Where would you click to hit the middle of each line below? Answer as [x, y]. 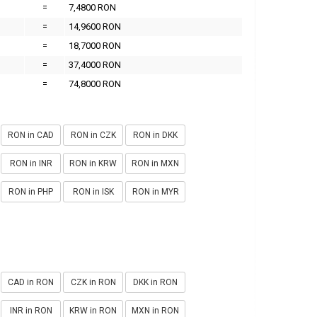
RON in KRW [93, 163]
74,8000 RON [95, 83]
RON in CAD [31, 135]
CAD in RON [31, 282]
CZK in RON [93, 282]
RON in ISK [93, 191]
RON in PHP [31, 191]
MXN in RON [155, 310]
